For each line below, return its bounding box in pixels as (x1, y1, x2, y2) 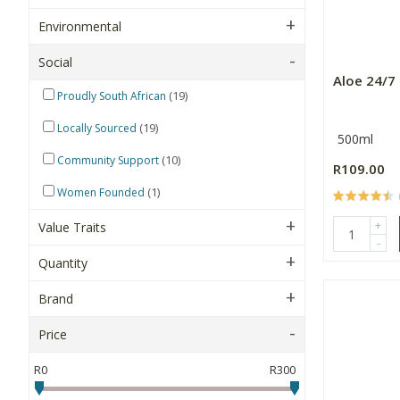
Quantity (38, 254, 87, 271)
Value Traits (38, 219, 106, 236)
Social (38, 54, 72, 71)
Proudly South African (57, 88, 166, 104)
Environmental (38, 18, 121, 35)
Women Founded (57, 185, 145, 200)
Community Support (57, 153, 159, 168)
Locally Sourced (57, 121, 137, 136)
